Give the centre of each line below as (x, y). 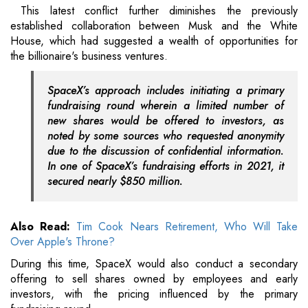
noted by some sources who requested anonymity (166, 136)
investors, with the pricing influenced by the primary (154, 294)
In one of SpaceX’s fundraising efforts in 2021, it (166, 166)
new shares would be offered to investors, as (166, 121)
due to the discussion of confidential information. (166, 151)
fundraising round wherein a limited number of (166, 106)
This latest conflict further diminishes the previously (154, 11)
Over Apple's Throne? (63, 242)
